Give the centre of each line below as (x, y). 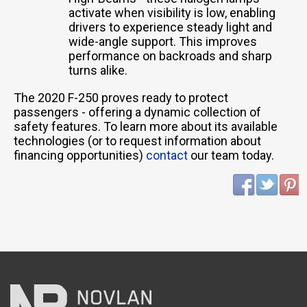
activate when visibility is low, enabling (172, 13)
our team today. (231, 156)
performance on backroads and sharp (170, 56)
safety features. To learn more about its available (146, 127)
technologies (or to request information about (137, 141)
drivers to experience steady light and (170, 27)
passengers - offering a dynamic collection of (137, 112)
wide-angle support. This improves (163, 42)
